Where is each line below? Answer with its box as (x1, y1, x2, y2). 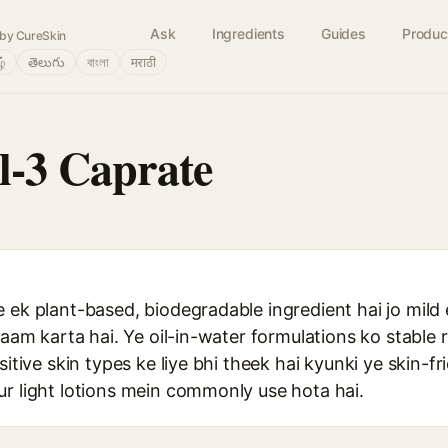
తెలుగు (28, 54, 65, 70)
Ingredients (211, 25, 285, 42)
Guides (320, 25, 366, 42)
